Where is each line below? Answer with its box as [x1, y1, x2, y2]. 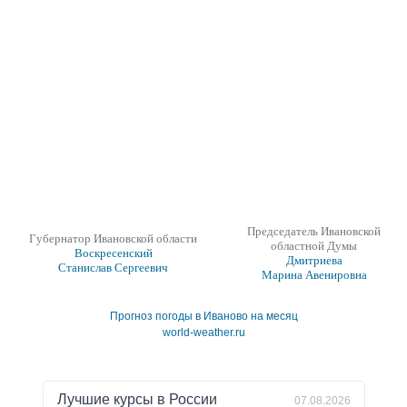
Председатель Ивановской [247, 224, 381, 239]
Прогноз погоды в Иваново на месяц [109, 310, 298, 323]
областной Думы [271, 239, 357, 253]
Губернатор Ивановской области [29, 232, 197, 246]
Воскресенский [74, 246, 153, 261]
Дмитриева [285, 253, 342, 268]
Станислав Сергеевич [58, 261, 168, 275]
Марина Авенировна [261, 268, 367, 283]
